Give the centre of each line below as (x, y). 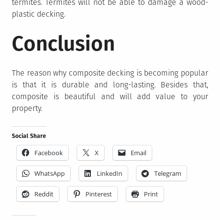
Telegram (168, 173)
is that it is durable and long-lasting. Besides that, (110, 84)
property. (27, 108)
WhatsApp (50, 173)
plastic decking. (39, 14)
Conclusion (63, 43)
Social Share (29, 136)
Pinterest (99, 194)
